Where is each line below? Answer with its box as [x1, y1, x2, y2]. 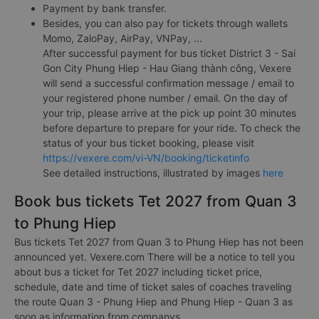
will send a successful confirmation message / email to [43, 76, 294, 89]
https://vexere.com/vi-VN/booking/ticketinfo [43, 151, 249, 164]
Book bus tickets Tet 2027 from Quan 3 [14, 192, 297, 210]
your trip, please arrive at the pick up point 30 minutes [43, 106, 296, 119]
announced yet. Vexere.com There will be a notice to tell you [14, 250, 295, 263]
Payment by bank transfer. [43, 1, 167, 14]
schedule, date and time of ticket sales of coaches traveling [14, 280, 292, 293]
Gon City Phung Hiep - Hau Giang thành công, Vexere [43, 61, 291, 74]
